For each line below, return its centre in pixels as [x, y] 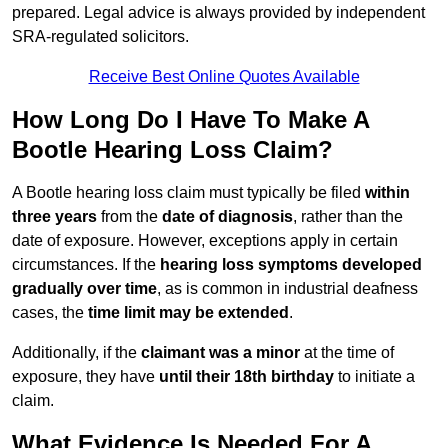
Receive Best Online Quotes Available [224, 77]
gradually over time [84, 289]
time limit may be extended [188, 313]
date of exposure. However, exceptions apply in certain [205, 241]
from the [129, 217]
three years [54, 217]
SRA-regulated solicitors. [100, 37]
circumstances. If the [86, 265]
